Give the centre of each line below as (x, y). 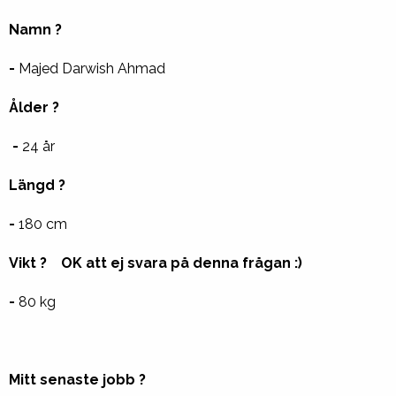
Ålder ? (36, 107)
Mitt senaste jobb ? (79, 380)
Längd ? (39, 185)
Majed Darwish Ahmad (92, 69)
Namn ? (37, 30)
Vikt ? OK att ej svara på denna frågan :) (156, 263)
